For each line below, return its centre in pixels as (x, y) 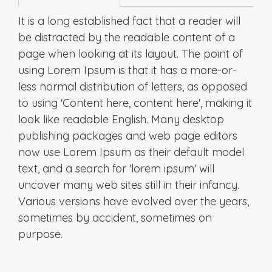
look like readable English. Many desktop (121, 119)
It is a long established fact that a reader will (129, 21)
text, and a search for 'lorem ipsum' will (116, 168)
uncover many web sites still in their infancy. (129, 185)
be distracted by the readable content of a (127, 37)
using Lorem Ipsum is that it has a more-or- (127, 70)
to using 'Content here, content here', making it (135, 103)
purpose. (40, 234)
